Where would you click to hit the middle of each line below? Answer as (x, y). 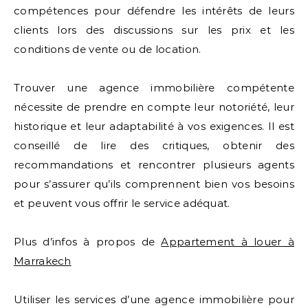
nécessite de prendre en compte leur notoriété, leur (154, 107)
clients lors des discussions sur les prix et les (154, 30)
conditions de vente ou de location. (108, 49)
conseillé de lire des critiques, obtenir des (154, 145)
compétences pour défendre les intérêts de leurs (154, 11)
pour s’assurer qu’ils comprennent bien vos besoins (154, 184)
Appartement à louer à (228, 242)
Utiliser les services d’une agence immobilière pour (154, 299)
